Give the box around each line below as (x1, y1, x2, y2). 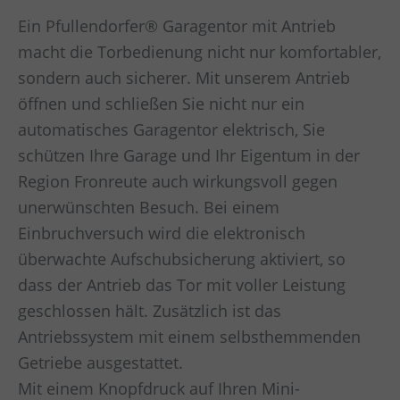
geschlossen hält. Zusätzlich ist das (18, 299, 281, 321)
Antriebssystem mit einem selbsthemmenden (18, 325, 361, 347)
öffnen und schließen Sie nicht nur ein (18, 92, 304, 114)
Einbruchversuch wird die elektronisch (18, 221, 305, 244)
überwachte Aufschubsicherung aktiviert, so (18, 247, 346, 270)
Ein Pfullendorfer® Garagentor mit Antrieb (18, 14, 336, 37)
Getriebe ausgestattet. (18, 351, 183, 373)
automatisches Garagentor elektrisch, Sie (18, 118, 325, 140)
